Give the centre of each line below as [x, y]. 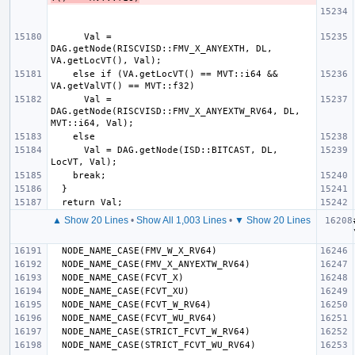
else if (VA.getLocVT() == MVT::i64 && [62, 74]
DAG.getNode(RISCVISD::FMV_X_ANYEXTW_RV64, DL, [176, 111]
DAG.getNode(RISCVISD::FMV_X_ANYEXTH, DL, [162, 48]
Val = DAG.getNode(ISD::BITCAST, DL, [67, 150]
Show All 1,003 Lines [181, 220]
